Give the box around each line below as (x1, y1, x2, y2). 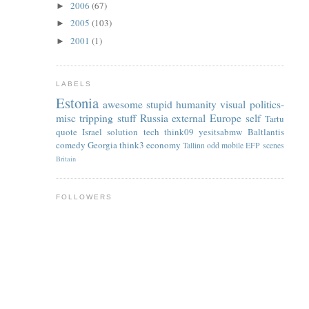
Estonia (55, 92, 99, 112)
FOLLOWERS (55, 192, 112, 201)
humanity (176, 97, 217, 111)
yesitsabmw (199, 125, 243, 138)
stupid (146, 97, 172, 111)
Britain (55, 153, 76, 163)
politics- (249, 97, 284, 111)
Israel (81, 125, 102, 138)
